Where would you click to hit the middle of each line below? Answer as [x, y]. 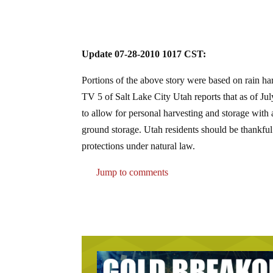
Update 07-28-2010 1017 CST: [144, 54]
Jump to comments [131, 172]
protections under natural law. [139, 146]
